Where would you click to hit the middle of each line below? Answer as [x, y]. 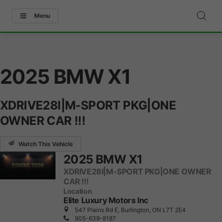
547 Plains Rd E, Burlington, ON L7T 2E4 [130, 210]
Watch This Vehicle [46, 144]
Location [78, 191]
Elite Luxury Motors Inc [106, 200]
